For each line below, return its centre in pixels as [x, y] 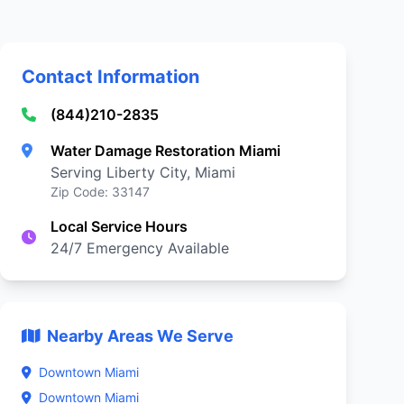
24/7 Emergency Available [140, 248]
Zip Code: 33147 [100, 192]
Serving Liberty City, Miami [143, 172]
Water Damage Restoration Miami [165, 151]
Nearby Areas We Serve [140, 336]
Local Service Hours [119, 226]
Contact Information [110, 77]
